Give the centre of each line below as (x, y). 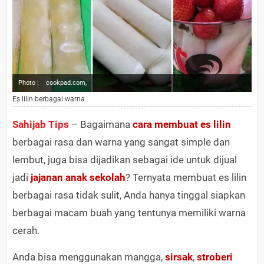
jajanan (47, 178)
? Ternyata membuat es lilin (186, 178)
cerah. (26, 231)
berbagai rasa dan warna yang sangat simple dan (121, 142)
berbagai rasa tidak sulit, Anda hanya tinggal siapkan (129, 195)
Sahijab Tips (41, 125)
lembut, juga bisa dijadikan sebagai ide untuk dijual (125, 160)
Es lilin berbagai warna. (49, 99)
